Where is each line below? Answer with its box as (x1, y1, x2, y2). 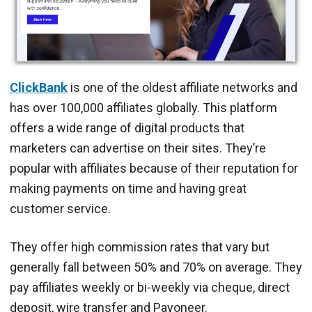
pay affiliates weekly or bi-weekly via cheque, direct (10, 279, 290, 295)
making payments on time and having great (10, 180, 247, 196)
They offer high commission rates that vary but (10, 239, 270, 254)
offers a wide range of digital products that (10, 120, 244, 135)
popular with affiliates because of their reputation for (10, 160, 298, 175)
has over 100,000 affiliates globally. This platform (10, 100, 277, 115)
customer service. (10, 201, 111, 216)
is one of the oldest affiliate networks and (68, 79, 297, 95)
